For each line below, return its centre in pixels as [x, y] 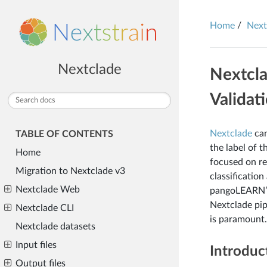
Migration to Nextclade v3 [70, 171]
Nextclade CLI [44, 208]
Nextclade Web [47, 190]
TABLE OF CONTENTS [64, 134]
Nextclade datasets [55, 227]
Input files [36, 245]
